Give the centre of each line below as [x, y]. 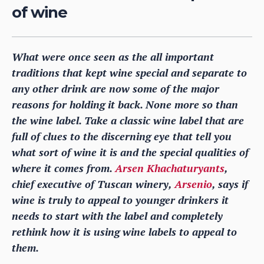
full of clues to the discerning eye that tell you [122, 136]
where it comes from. [63, 168]
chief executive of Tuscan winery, [93, 184]
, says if [230, 184]
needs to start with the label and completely [117, 215]
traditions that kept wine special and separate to [129, 72]
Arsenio [193, 184]
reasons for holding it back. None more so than [125, 104]
